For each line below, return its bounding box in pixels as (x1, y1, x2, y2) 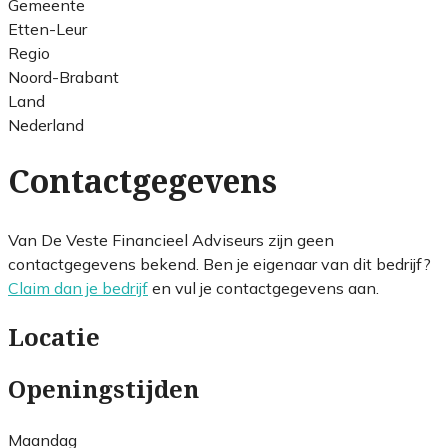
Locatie (8, 323, 100, 352)
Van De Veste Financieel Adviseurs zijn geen (8, 229, 334, 250)
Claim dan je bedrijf (8, 277, 148, 298)
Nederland (8, 114, 84, 135)
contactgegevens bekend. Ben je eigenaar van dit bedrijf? (8, 253, 431, 274)
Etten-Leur (8, 18, 87, 39)
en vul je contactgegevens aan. (148, 277, 379, 298)
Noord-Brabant (8, 66, 119, 87)
